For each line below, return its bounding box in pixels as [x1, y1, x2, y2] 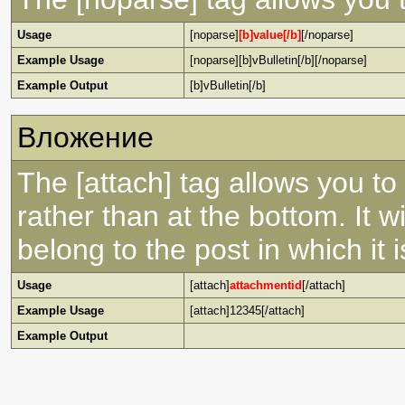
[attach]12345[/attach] [190, 304, 305, 317]
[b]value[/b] [239, 28, 301, 42]
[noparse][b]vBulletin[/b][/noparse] [190, 53, 367, 67]
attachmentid [230, 278, 302, 292]
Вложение [17, 121, 154, 154]
